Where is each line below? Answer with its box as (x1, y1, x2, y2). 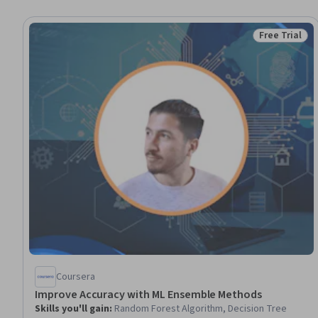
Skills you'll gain (35, 301, 109, 316)
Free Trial (259, 28, 302, 43)
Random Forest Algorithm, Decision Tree (114, 301, 287, 316)
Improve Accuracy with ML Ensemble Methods (35, 286, 263, 302)
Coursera (56, 269, 95, 284)
